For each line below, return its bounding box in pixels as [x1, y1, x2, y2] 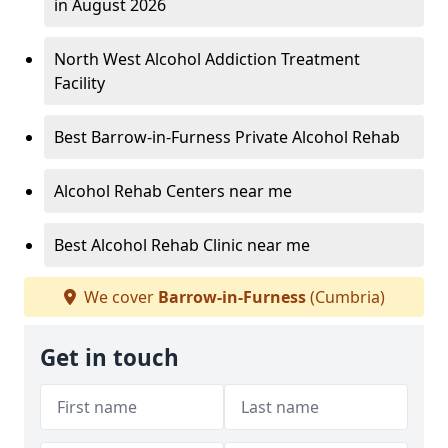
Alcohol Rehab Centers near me [54, 180, 292, 203]
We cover [79, 286, 158, 309]
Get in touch [40, 342, 179, 374]
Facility [54, 72, 105, 95]
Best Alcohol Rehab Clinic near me [54, 234, 310, 257]
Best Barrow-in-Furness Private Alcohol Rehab [54, 126, 400, 149]
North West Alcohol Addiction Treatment [54, 48, 360, 71]
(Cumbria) [305, 286, 385, 309]
